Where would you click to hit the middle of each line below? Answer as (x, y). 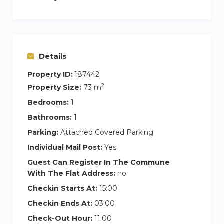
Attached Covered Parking (106, 132)
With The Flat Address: (71, 173)
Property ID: (50, 74)
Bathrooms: (50, 117)
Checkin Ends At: (60, 203)
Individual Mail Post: (65, 147)
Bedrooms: (48, 102)
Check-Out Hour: (60, 218)
